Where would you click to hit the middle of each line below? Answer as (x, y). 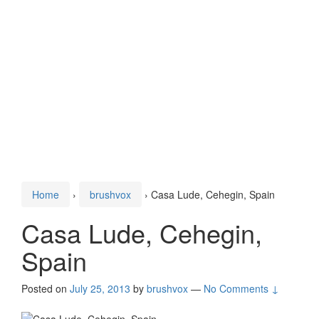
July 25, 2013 (100, 289)
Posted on (46, 289)
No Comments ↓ (241, 289)
